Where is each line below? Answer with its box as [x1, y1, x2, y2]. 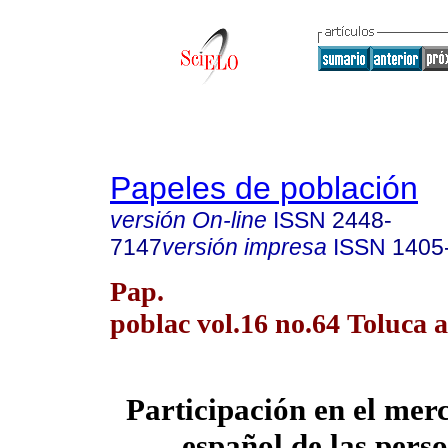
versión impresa [162, 234, 327, 260]
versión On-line [110, 207, 267, 233]
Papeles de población [110, 170, 418, 206]
